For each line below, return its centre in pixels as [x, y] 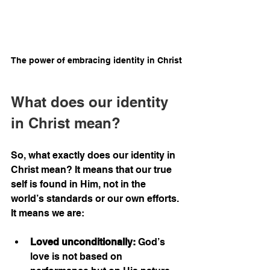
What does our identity [92, 102]
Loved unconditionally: [83, 242]
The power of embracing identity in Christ [96, 61]
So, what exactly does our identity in [94, 155]
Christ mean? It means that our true [93, 170]
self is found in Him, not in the [80, 184]
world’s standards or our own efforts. [96, 199]
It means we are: [48, 213]
